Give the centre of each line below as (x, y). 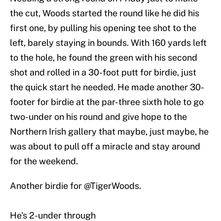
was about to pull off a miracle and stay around (105, 147)
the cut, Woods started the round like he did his (105, 13)
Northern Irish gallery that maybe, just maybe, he (109, 132)
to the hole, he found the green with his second (104, 58)
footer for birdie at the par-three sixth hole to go (107, 102)
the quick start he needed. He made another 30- (107, 87)
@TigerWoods (111, 186)
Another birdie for (47, 186)
